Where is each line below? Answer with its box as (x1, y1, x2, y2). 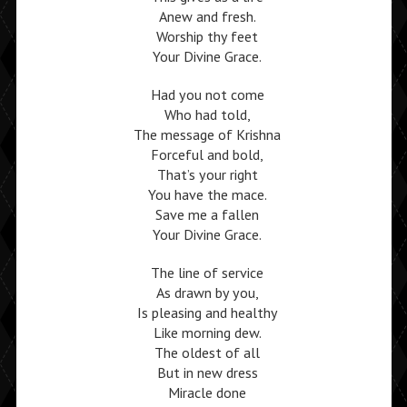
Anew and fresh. (158, 7, 256, 25)
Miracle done (168, 383, 247, 402)
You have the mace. (147, 185, 267, 203)
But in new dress (156, 363, 258, 382)
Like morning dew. (153, 323, 262, 342)
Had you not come (150, 85, 264, 104)
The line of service (151, 263, 264, 282)
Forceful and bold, (151, 145, 264, 164)
